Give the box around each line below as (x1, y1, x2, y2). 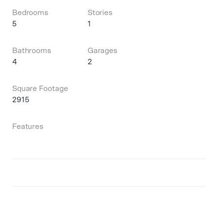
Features (12, 123, 44, 130)
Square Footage (12, 85, 68, 92)
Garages (87, 47, 118, 54)
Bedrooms (12, 9, 49, 17)
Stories (87, 9, 113, 17)
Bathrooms (12, 47, 51, 54)
